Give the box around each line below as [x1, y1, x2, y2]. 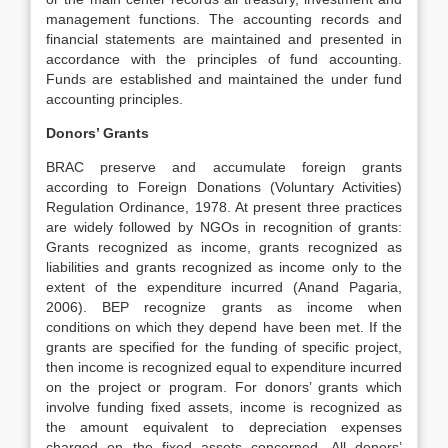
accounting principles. [46, 91, 183, 107]
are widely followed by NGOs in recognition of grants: [46, 219, 402, 235]
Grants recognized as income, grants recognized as [46, 239, 402, 255]
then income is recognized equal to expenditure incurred [46, 359, 402, 375]
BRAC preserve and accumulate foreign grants [46, 159, 402, 175]
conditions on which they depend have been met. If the [46, 319, 402, 335]
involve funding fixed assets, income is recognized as [46, 399, 402, 415]
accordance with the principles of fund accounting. [46, 51, 402, 67]
